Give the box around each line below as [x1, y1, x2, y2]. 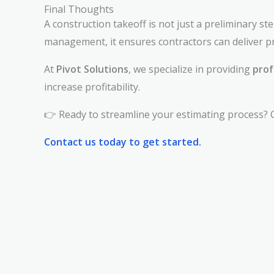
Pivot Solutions [56, 62, 128, 76]
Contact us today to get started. [44, 135, 201, 149]
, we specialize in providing [128, 62, 253, 76]
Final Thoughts [44, 2, 114, 16]
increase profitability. [44, 80, 140, 94]
